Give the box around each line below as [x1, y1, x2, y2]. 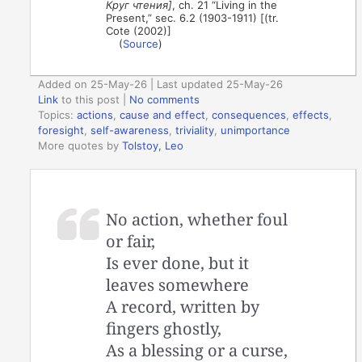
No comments [129, 93, 200, 107]
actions [77, 108, 114, 122]
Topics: [38, 108, 78, 122]
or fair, [106, 229, 156, 252]
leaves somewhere [106, 273, 250, 296]
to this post [58, 93, 120, 107]
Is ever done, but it [106, 251, 250, 274]
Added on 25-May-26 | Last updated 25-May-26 [38, 78, 284, 91]
